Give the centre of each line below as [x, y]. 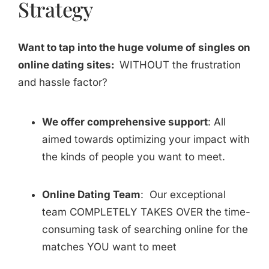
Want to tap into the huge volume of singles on [134, 48]
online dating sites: [69, 65]
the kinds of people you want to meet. [134, 157]
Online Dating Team [91, 195]
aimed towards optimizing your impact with [146, 140]
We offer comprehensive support [125, 122]
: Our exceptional [183, 195]
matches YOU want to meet [109, 247]
